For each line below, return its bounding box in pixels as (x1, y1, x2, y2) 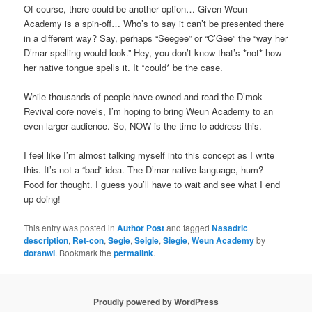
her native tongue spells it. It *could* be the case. (24, 61, 224, 75)
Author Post (117, 221, 165, 234)
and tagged (164, 221, 212, 233)
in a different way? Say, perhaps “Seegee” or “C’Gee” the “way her (24, 31, 288, 45)
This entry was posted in (24, 221, 118, 233)
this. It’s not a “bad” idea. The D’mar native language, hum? (24, 163, 267, 177)
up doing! (24, 192, 61, 206)
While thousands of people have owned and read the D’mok (24, 90, 263, 104)
